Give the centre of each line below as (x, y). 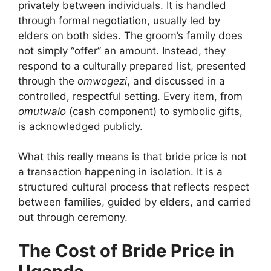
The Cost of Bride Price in (126, 250)
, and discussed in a (176, 81)
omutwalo (42, 111)
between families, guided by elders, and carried (135, 202)
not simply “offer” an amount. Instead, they (122, 51)
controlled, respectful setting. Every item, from (130, 96)
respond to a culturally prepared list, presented (132, 66)
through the (48, 81)
